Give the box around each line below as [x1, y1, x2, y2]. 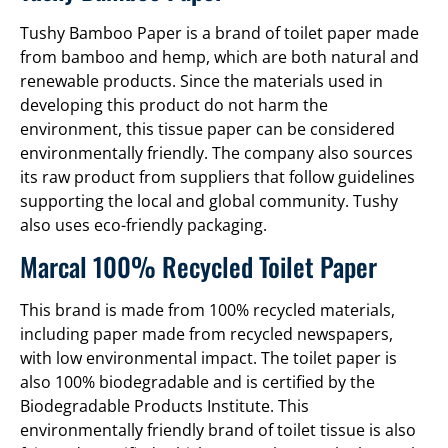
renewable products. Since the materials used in [20, 69, 383, 92]
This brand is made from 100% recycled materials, [20, 299, 395, 322]
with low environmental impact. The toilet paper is [20, 347, 397, 370]
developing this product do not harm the [20, 93, 328, 116]
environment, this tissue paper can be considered [20, 117, 395, 140]
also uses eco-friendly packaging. [20, 213, 267, 236]
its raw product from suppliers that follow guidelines [20, 165, 415, 188]
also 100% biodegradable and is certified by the [20, 371, 375, 394]
